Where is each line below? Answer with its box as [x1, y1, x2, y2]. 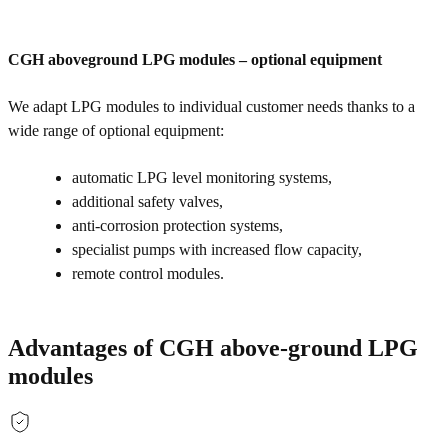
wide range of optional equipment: [8, 122, 224, 140]
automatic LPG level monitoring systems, [72, 169, 332, 187]
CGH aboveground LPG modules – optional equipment [8, 51, 382, 69]
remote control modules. [72, 265, 224, 283]
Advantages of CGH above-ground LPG [8, 335, 418, 362]
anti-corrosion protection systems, [72, 217, 283, 235]
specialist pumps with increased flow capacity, [72, 241, 362, 259]
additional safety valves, [72, 193, 223, 211]
